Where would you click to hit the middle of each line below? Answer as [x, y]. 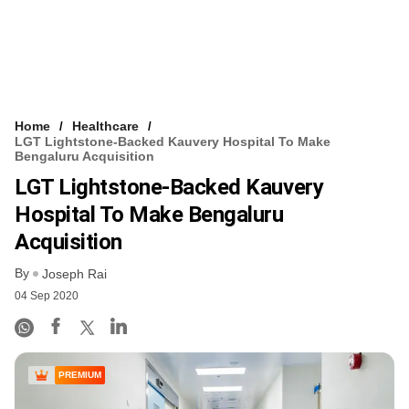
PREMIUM [80, 374]
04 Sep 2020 [47, 295]
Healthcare [105, 126]
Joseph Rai [74, 273]
